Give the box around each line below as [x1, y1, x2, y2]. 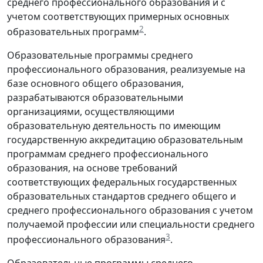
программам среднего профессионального [7, 147, 208, 161]
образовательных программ [7, 25, 139, 39]
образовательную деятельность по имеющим [7, 119, 221, 133]
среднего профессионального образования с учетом [7, 204, 253, 217]
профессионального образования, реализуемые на [7, 63, 245, 76]
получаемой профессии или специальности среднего [7, 218, 255, 231]
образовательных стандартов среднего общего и [7, 190, 236, 203]
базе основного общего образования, [7, 77, 184, 90]
